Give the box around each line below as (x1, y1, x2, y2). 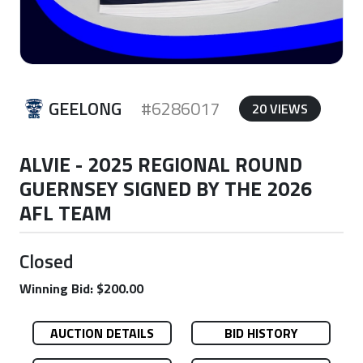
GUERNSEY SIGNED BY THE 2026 (19, 173, 312, 204)
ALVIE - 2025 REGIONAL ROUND (19, 148, 302, 180)
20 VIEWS (252, 99, 308, 118)
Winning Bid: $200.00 (19, 279, 143, 298)
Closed (19, 246, 74, 275)
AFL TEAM (19, 197, 112, 228)
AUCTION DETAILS (50, 323, 154, 343)
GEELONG (49, 95, 122, 122)
